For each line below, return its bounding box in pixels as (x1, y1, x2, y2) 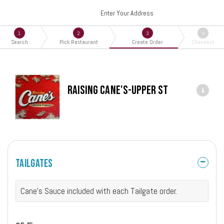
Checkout (191, 38, 214, 45)
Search (10, 38, 28, 45)
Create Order (131, 38, 163, 45)
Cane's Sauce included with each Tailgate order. (20, 185, 177, 196)
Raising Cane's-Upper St (67, 83, 168, 98)
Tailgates (15, 157, 53, 170)
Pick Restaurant (59, 38, 98, 45)
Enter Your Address (100, 8, 153, 17)
